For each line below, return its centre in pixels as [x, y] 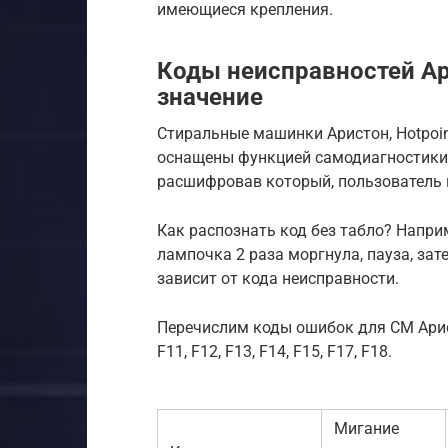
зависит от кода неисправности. [278, 279]
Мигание [366, 429]
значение [210, 97]
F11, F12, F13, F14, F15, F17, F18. [274, 352]
